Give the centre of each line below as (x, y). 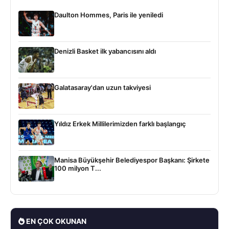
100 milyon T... (78, 168)
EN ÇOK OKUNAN (55, 221)
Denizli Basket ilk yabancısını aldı (105, 51)
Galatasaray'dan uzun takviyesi (102, 87)
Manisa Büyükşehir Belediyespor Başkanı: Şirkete (132, 160)
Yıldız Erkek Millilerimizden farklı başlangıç (120, 123)
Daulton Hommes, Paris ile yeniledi (109, 15)
